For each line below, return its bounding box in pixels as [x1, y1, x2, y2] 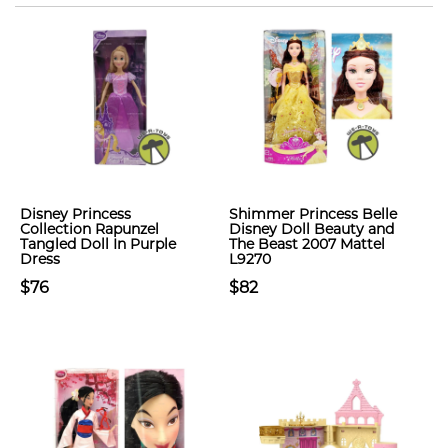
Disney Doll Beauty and [229, 220, 394, 238]
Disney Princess [20, 205, 131, 223]
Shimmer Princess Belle [229, 205, 397, 223]
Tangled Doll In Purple [20, 235, 176, 253]
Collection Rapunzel [20, 220, 159, 238]
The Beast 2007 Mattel [229, 235, 385, 253]
